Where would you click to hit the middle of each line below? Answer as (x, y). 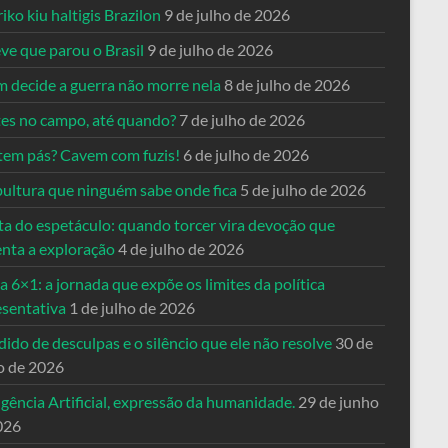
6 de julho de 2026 (246, 154)
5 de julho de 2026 (303, 189)
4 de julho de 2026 (181, 248)
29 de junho (338, 401)
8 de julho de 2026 (287, 84)
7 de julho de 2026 (242, 119)
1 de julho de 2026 (132, 307)
